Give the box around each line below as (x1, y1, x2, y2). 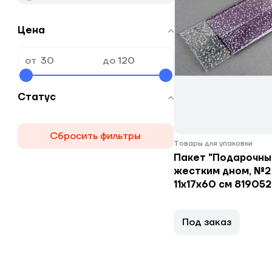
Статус (17, 91, 56, 103)
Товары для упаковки (173, 139, 253, 148)
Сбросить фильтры (50, 130, 141, 142)
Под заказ (182, 216, 231, 228)
